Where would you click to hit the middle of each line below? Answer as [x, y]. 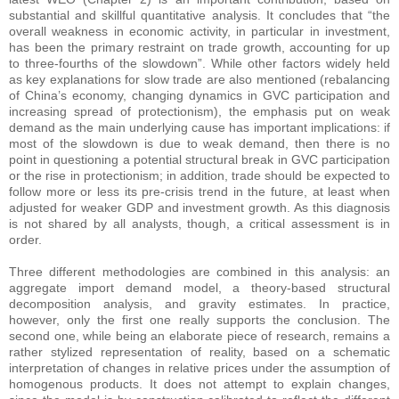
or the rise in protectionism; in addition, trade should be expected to [199, 176]
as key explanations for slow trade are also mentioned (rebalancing [199, 80]
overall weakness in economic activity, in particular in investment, [199, 32]
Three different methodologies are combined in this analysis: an [199, 272]
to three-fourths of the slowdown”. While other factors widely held [199, 64]
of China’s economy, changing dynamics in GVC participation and [199, 96]
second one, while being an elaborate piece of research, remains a [199, 336]
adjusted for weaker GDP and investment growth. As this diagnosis [199, 208]
